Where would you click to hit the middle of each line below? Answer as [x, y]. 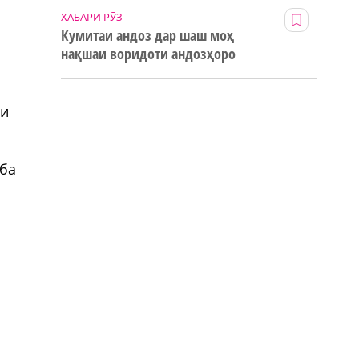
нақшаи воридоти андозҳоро [148, 54]
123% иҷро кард [109, 73]
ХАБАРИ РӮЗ [92, 17]
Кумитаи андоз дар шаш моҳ [147, 36]
